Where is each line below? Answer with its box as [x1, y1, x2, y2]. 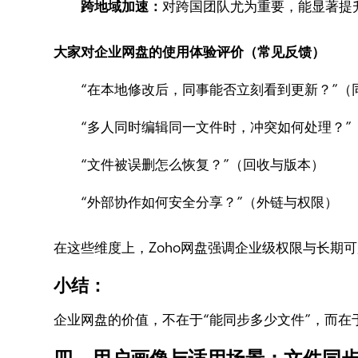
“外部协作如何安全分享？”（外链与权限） [81, 194, 339, 210]
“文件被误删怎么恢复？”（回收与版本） [81, 157, 325, 173]
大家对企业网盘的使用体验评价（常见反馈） [54, 44, 326, 60]
